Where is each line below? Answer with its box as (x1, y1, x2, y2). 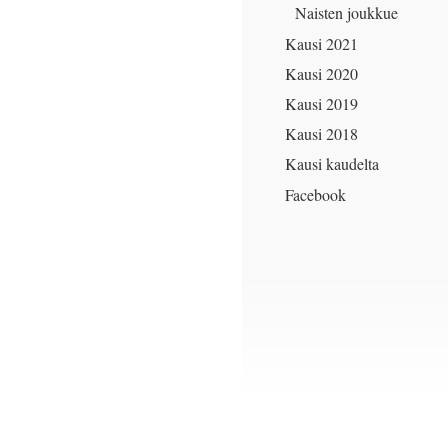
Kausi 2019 (285, 92, 358, 114)
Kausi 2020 (285, 62, 358, 84)
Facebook (285, 183, 346, 205)
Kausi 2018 (285, 123, 358, 145)
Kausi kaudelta (285, 153, 379, 175)
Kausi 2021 (285, 32, 358, 54)
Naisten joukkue (295, 2, 398, 24)
